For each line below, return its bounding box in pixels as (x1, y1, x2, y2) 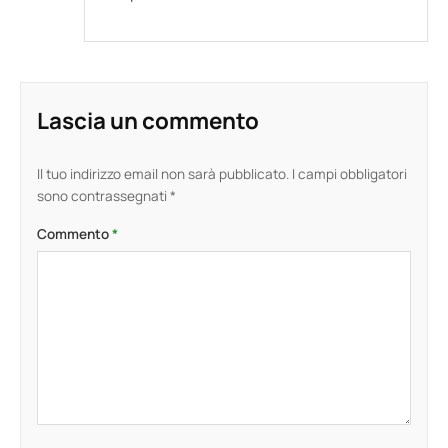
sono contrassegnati (37, 187, 170, 206)
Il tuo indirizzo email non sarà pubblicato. (37, 165, 289, 184)
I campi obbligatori (292, 165, 407, 184)
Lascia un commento (37, 105, 259, 137)
